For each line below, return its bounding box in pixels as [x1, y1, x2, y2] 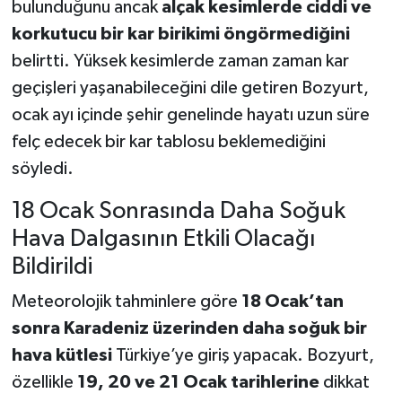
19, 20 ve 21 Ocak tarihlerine [76, 373, 319, 392]
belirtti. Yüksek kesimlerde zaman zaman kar [11, 51, 349, 70]
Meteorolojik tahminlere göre [11, 293, 241, 311]
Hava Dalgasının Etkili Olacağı [11, 226, 315, 251]
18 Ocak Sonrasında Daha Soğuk [11, 198, 345, 223]
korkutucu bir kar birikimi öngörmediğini [11, 24, 350, 43]
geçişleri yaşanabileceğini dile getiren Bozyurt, [11, 78, 369, 97]
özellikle [11, 373, 77, 392]
